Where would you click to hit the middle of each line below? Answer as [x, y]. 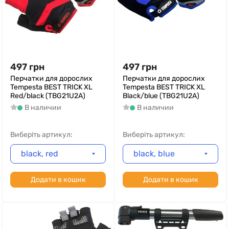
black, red [40, 154]
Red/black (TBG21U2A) [48, 96]
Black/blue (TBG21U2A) [161, 96]
